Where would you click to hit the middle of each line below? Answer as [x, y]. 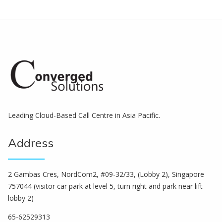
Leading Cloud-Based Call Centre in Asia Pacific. [84, 115]
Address [31, 142]
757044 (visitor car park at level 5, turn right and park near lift [105, 186]
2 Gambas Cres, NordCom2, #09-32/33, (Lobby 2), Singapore [106, 174]
